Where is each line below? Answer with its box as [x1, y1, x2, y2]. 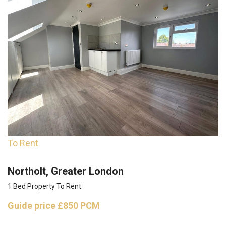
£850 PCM [58, 200, 100, 211]
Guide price [8, 200, 58, 211]
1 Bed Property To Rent [8, 182, 81, 190]
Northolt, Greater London [8, 164, 124, 177]
